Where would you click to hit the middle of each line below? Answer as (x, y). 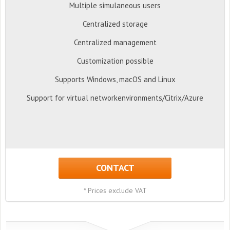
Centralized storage (115, 24)
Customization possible (115, 61)
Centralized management (115, 42)
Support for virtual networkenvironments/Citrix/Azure (115, 98)
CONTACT (115, 167)
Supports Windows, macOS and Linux (115, 79)
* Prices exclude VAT (115, 190)
